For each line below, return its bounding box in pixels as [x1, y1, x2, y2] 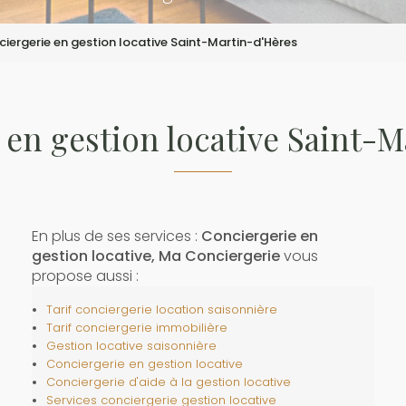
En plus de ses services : [31, 226, 201, 246]
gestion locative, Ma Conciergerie [31, 246, 280, 266]
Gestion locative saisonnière [45, 338, 217, 353]
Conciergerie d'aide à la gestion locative [45, 374, 291, 390]
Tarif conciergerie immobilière [45, 320, 227, 335]
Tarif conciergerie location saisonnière [45, 302, 277, 317]
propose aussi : [31, 266, 139, 286]
